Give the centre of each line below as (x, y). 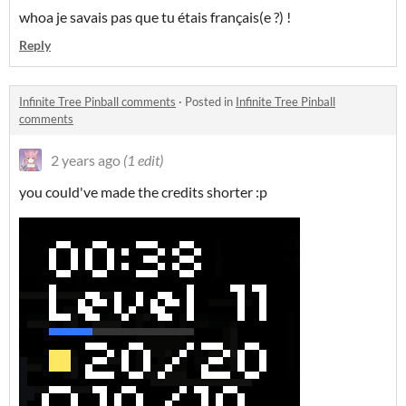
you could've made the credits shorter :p (143, 192)
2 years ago (86, 160)
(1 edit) (143, 160)
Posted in (210, 102)
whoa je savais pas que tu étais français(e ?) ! (155, 17)
